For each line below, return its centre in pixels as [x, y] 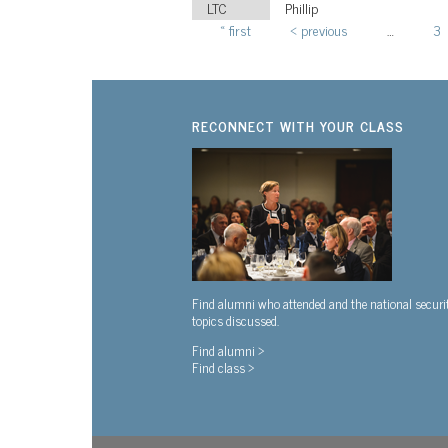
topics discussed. [235, 319]
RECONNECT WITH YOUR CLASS [298, 125]
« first [235, 29]
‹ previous [319, 29]
